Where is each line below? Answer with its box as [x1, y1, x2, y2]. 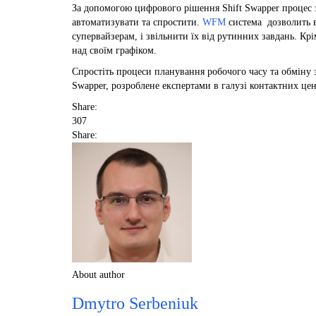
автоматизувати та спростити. [72, 16, 202, 28]
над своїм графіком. [72, 44, 157, 56]
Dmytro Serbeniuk [72, 293, 198, 312]
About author [72, 269, 125, 280]
